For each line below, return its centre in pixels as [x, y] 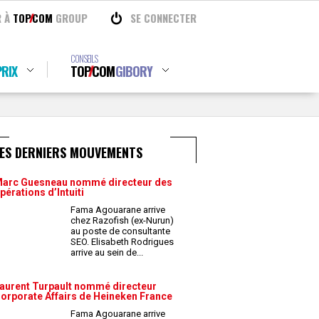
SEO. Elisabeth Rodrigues [122, 242]
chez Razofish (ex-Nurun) [122, 220]
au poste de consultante [120, 231]
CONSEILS [84, 58]
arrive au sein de [105, 252]
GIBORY [134, 71]
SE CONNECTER [163, 18]
